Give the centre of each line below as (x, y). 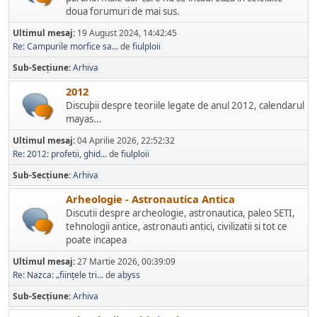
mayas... (84, 119)
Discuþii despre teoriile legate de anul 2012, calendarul (185, 105)
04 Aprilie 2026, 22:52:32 (126, 140)
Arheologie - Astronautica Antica (150, 199)
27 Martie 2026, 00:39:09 (126, 261)
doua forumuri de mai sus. (123, 11)
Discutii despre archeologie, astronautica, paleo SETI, (180, 213)
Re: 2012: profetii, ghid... (60, 154)
